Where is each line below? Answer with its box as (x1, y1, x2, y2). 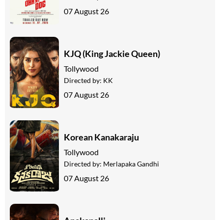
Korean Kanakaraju (64, 131, 139, 142)
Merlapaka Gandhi (103, 159, 159, 168)
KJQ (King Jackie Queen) (64, 48, 160, 59)
